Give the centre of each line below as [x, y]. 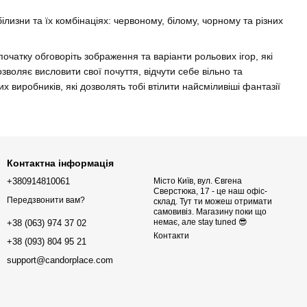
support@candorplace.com [60, 260]
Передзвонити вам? [46, 200]
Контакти [171, 236]
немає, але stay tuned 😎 [200, 222]
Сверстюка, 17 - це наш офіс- [210, 192]
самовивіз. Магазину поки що [210, 212]
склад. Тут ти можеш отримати [213, 202]
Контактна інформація [60, 163]
